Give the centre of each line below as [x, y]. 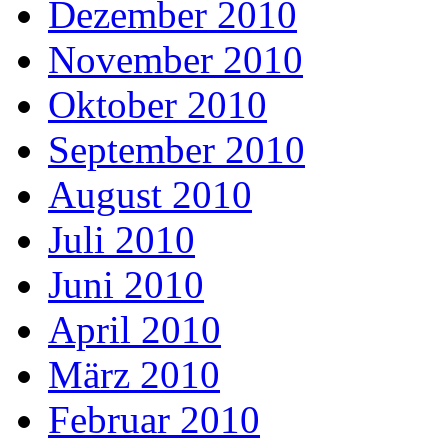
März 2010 [134, 375]
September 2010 [176, 150]
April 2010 [134, 330]
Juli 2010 [121, 240]
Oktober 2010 [157, 105]
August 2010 [150, 195]
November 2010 [175, 60]
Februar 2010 [154, 420]
